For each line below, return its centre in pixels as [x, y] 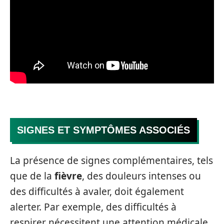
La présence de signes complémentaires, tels [111, 160]
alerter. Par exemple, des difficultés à [93, 207]
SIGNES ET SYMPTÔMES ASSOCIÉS [103, 130]
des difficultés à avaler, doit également [97, 191]
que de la [32, 176]
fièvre [68, 176]
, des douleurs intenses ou [141, 176]
